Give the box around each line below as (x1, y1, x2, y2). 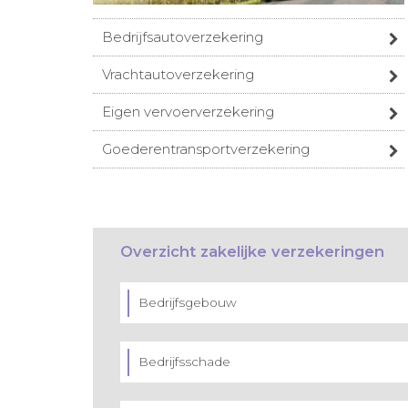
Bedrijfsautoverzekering (102, 28, 263, 46)
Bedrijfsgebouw (138, 295, 237, 311)
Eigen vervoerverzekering (102, 103, 274, 121)
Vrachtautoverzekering (102, 66, 254, 84)
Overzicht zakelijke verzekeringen (120, 241, 384, 260)
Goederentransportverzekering (102, 140, 310, 158)
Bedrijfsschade (138, 354, 230, 370)
